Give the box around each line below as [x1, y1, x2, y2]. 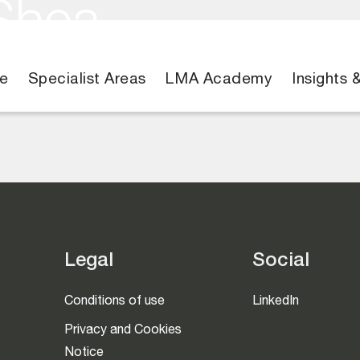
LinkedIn [252, 296, 299, 309]
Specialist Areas [27, 72, 146, 88]
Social [252, 252, 309, 272]
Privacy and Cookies [64, 325, 182, 338]
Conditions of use [64, 296, 165, 309]
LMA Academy [165, 72, 273, 88]
